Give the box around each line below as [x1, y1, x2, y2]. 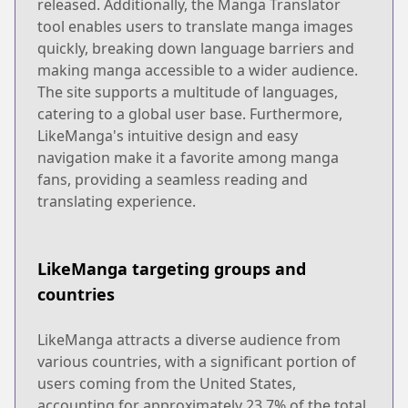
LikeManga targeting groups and [37, 257, 306, 280]
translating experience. [37, 190, 196, 211]
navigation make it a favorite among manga [37, 147, 339, 168]
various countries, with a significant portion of [37, 351, 356, 372]
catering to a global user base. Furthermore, [37, 103, 342, 124]
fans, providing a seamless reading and [37, 168, 308, 189]
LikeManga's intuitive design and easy [37, 125, 298, 146]
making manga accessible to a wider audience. [37, 59, 358, 80]
